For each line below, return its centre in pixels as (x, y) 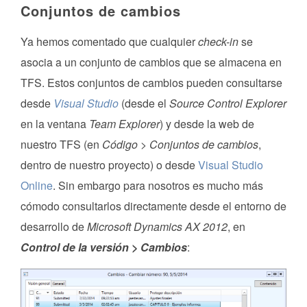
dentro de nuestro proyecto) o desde (109, 165)
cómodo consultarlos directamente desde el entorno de (153, 206)
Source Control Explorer (228, 103)
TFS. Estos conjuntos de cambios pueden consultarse (151, 83)
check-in (218, 42)
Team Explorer (124, 124)
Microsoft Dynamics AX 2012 (157, 227)
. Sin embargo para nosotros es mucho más (158, 186)
